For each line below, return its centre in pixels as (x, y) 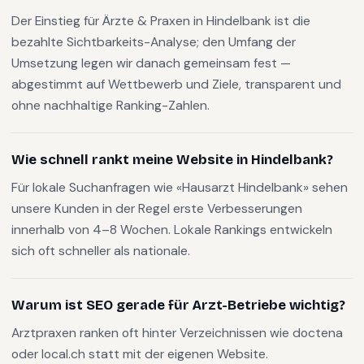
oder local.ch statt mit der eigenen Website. (140, 354)
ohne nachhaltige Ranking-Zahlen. (110, 105)
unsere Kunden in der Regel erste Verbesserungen (157, 208)
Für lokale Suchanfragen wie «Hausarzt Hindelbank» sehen (180, 187)
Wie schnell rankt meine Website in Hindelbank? (172, 160)
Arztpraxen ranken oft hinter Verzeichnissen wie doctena (177, 333)
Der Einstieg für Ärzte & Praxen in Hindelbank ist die (161, 21)
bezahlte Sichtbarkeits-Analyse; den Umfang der (154, 42)
